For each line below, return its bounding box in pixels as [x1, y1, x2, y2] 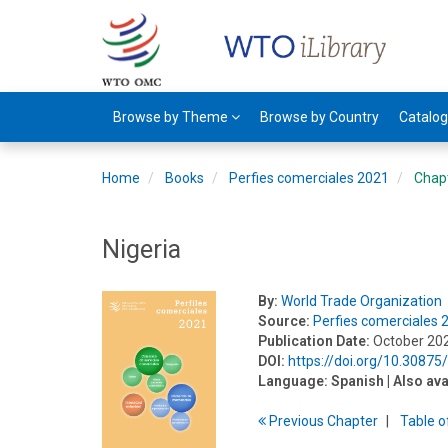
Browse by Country [260, 109, 379, 125]
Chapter [327, 413, 379, 429]
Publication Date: [258, 333, 371, 349]
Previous [266, 413, 328, 429]
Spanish [331, 373, 385, 389]
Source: [258, 313, 311, 329]
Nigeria [102, 235, 181, 264]
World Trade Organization [281, 293, 443, 309]
